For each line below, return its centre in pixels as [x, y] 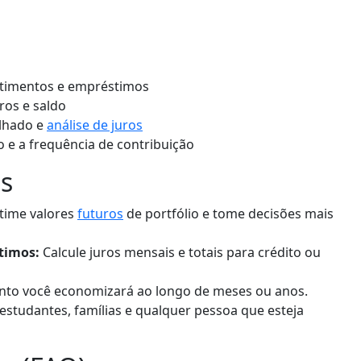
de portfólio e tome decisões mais [228, 213]
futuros [100, 213]
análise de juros [95, 124]
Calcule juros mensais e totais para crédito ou [180, 252]
